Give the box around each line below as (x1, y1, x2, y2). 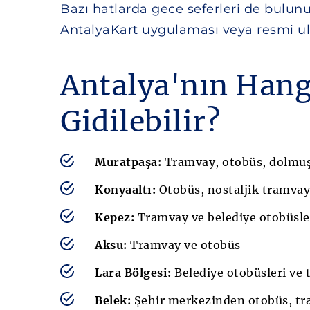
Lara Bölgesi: (95, 266, 172, 280)
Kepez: (95, 210, 134, 224)
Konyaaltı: (95, 183, 156, 197)
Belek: (95, 293, 131, 307)
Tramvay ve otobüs (127, 238, 241, 252)
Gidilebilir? (60, 104, 220, 139)
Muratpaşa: (95, 155, 161, 169)
